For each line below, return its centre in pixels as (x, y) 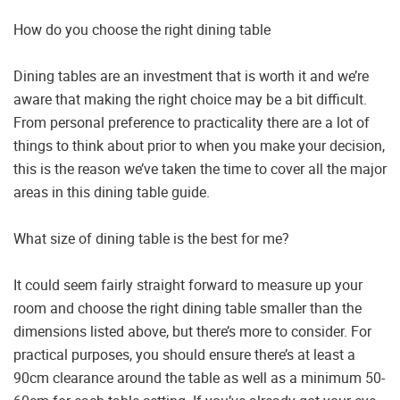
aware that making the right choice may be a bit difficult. (190, 100)
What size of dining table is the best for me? (151, 239)
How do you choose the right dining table (142, 30)
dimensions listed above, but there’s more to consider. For (192, 332)
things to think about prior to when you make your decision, (199, 146)
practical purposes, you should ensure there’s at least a (184, 355)
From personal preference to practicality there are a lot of (192, 123)
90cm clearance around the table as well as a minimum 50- (199, 378)
